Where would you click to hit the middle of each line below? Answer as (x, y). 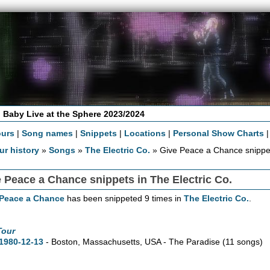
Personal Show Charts (219, 133)
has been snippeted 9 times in (124, 198)
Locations (145, 133)
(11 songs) (242, 241)
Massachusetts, (112, 241)
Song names (48, 133)
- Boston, (63, 241)
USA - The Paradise (182, 241)
